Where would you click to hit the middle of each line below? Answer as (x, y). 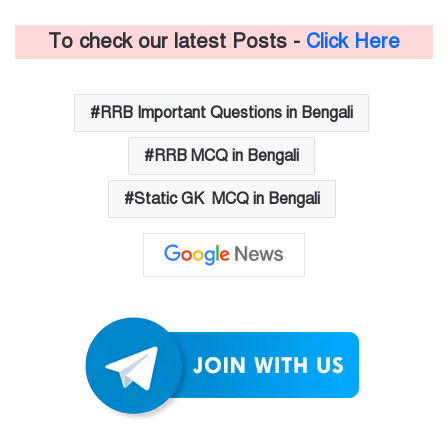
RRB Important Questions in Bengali (226, 112)
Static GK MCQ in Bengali (226, 198)
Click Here (353, 41)
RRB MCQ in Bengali (226, 155)
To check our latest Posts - (177, 41)
